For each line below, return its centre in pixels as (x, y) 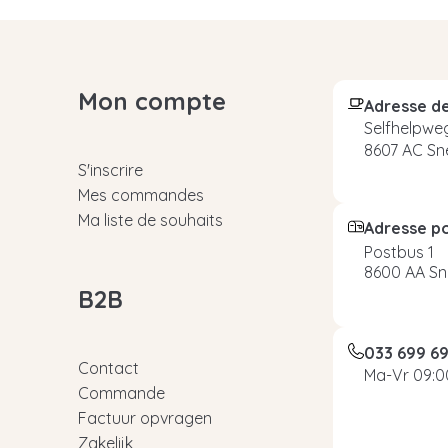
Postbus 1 (399, 252)
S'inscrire (110, 170)
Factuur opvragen (144, 418)
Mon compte (151, 101)
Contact (108, 368)
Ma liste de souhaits (150, 220)
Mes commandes (140, 195)
